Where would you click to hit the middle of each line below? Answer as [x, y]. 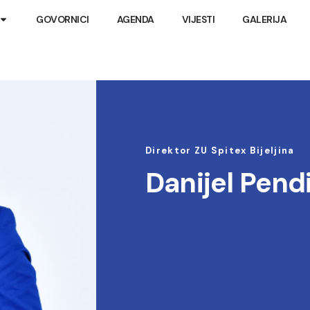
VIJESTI [198, 19]
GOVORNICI [63, 19]
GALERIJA [265, 19]
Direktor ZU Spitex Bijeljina [220, 151]
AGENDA [135, 19]
